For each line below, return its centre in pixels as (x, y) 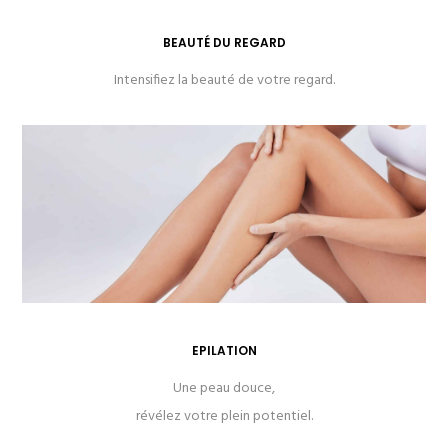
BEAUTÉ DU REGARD (224, 42)
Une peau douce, (224, 389)
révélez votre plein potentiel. (224, 417)
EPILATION (224, 351)
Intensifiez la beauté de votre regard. (224, 80)
